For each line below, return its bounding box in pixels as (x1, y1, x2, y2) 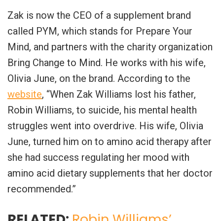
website (7, 88, 42, 100)
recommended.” (7, 183, 76, 195)
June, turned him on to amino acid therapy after (7, 135, 212, 147)
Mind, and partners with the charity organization (7, 40, 213, 53)
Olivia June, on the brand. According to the (7, 72, 190, 84)
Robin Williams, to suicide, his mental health (7, 104, 197, 116)
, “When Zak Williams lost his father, (42, 88, 196, 100)
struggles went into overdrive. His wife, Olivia (7, 119, 203, 132)
